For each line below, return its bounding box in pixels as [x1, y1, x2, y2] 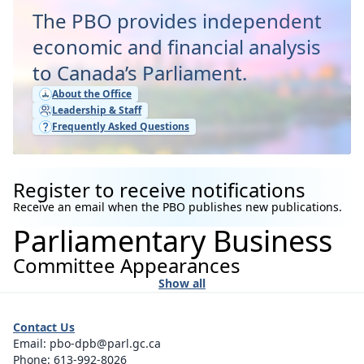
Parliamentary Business [13, 220, 332, 261]
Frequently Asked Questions [52, 119, 189, 133]
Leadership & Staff [52, 102, 141, 117]
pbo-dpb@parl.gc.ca [50, 335, 161, 351]
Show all [158, 275, 206, 291]
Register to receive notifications [13, 175, 305, 203]
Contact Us [13, 318, 75, 335]
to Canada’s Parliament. [32, 58, 247, 86]
